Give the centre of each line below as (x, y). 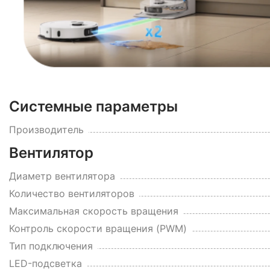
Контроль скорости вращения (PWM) (98, 229)
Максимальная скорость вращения (94, 211)
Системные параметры (93, 107)
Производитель (46, 130)
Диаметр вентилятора (62, 176)
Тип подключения (51, 246)
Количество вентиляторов (72, 194)
